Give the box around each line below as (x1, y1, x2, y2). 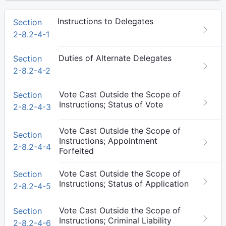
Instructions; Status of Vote (59, 99, 163, 109)
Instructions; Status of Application (59, 179, 189, 189)
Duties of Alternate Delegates (59, 53, 172, 63)
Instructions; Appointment (59, 136, 157, 146)
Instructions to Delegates (58, 16, 153, 26)
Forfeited (59, 146, 94, 156)
